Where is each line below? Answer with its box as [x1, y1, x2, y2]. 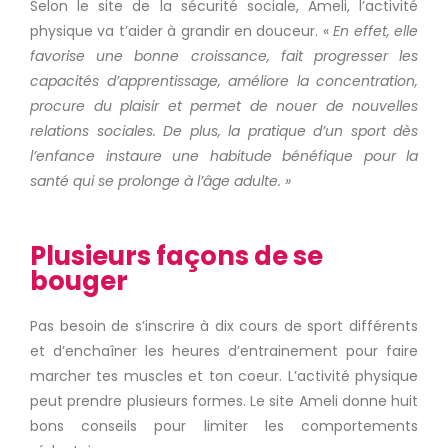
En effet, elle [328, 21, 419, 41]
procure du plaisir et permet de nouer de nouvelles [30, 96, 418, 116]
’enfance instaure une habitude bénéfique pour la [33, 146, 418, 166]
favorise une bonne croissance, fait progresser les [30, 46, 418, 66]
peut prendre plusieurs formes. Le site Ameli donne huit [30, 391, 418, 411]
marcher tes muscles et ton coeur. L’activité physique [30, 366, 418, 386]
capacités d [30, 71, 116, 91]
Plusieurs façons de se [30, 238, 323, 274]
